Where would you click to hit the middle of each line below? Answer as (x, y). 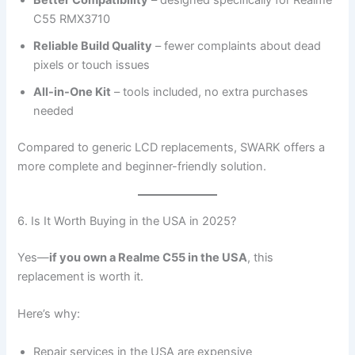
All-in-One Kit (73, 92)
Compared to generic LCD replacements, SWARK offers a (172, 147)
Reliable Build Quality (93, 46)
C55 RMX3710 (72, 19)
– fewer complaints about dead (237, 46)
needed (54, 111)
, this (261, 257)
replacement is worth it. (81, 276)
